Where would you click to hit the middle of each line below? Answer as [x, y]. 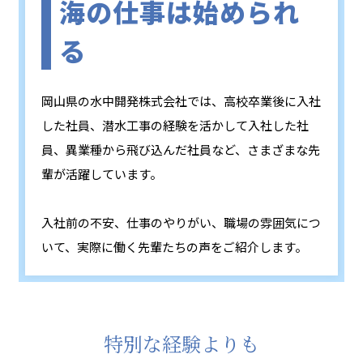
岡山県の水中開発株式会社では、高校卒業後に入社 [181, 101]
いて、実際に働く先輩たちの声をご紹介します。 [174, 247]
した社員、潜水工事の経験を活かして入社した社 [175, 126]
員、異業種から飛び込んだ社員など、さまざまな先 [180, 150]
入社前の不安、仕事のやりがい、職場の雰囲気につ [181, 223]
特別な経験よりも [181, 346]
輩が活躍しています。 [101, 174]
